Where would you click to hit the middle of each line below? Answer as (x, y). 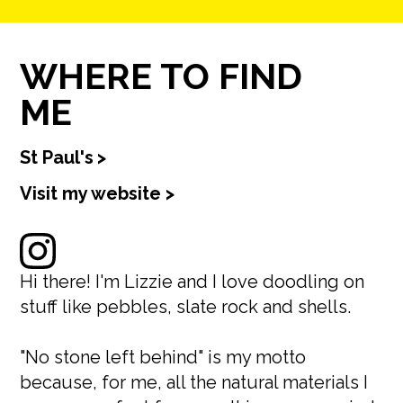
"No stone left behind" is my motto (163, 357)
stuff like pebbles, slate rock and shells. (186, 307)
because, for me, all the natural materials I (194, 382)
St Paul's (57, 157)
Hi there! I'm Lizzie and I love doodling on (193, 282)
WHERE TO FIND (161, 76)
